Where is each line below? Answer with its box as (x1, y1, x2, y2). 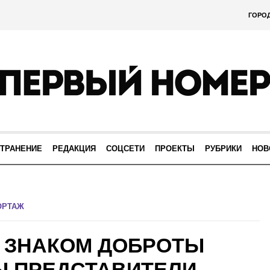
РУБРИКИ (205, 144, 242, 153)
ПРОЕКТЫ (155, 144, 195, 153)
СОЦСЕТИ (106, 144, 145, 153)
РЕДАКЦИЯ (52, 144, 96, 153)
